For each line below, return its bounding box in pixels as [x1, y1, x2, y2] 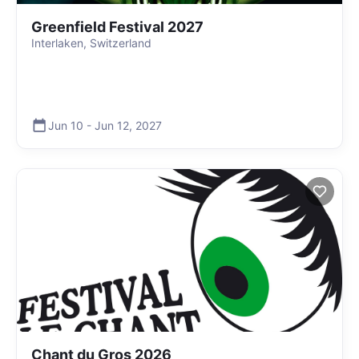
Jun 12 [95, 118, 129, 132]
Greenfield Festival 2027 [31, 18, 204, 35]
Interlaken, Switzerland [31, 36, 151, 50]
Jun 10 [48, 118, 83, 132]
